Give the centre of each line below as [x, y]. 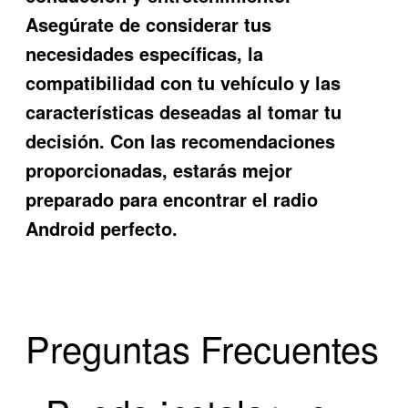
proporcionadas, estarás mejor [159, 169]
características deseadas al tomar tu [184, 111]
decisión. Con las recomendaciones [181, 140]
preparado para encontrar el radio [172, 199]
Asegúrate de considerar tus [149, 24]
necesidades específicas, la [145, 53]
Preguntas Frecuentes [203, 348]
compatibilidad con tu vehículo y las [184, 82]
